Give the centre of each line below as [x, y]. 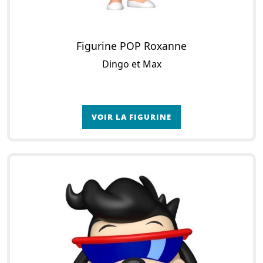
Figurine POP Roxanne [131, 46]
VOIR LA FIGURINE [131, 117]
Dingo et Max [131, 64]
